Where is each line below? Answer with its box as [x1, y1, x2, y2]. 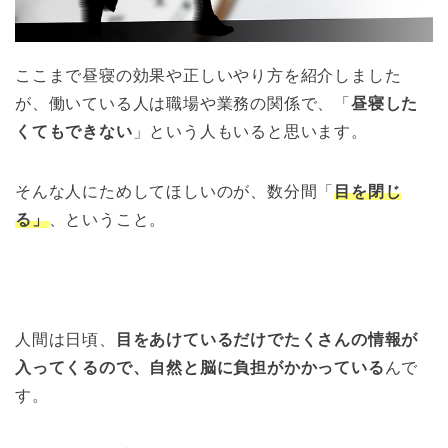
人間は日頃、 [15, 330, 116, 348]
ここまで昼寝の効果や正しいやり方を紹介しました [15, 66, 402, 84]
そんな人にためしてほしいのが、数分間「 [15, 182, 335, 200]
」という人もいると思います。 [132, 122, 368, 140]
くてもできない [15, 122, 133, 140]
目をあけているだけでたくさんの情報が [115, 330, 419, 348]
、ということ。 [48, 210, 167, 228]
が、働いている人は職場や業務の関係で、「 [15, 94, 351, 112]
